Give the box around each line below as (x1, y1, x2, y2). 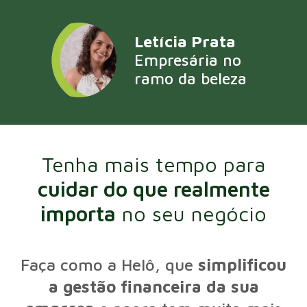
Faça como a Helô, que (21, 254, 198, 274)
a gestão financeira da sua (48, 276, 259, 296)
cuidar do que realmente (37, 176, 270, 201)
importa (40, 201, 116, 225)
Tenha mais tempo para (41, 151, 266, 176)
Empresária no (134, 50, 241, 69)
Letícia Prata (134, 32, 236, 51)
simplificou (198, 254, 286, 274)
